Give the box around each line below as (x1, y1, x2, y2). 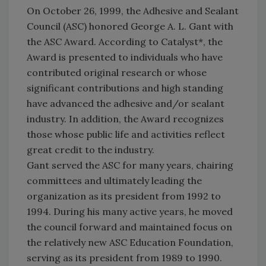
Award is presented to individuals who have (27, 51, 223, 64)
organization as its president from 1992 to (27, 190, 221, 202)
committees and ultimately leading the (27, 175, 202, 187)
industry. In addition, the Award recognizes (27, 113, 224, 125)
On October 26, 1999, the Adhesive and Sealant (27, 5, 239, 17)
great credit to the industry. (27, 144, 154, 156)
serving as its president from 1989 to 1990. (27, 252, 222, 264)
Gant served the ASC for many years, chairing (27, 159, 233, 172)
